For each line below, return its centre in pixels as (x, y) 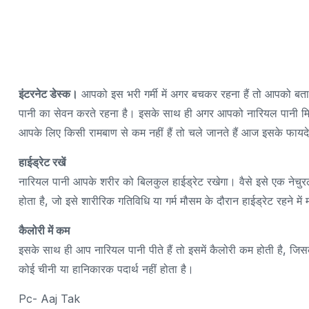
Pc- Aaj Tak (49, 299)
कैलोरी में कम (44, 230)
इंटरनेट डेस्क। (48, 94)
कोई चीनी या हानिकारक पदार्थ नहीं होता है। (106, 269)
